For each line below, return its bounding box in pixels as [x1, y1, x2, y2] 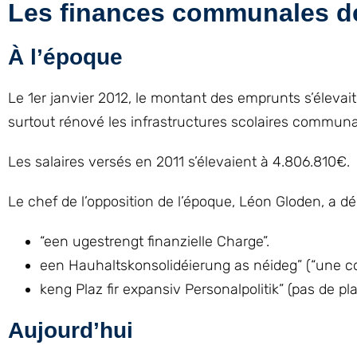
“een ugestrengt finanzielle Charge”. [40, 233, 269, 250]
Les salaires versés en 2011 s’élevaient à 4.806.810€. [8, 153, 350, 171]
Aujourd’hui [8, 318, 133, 343]
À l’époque [8, 45, 123, 69]
